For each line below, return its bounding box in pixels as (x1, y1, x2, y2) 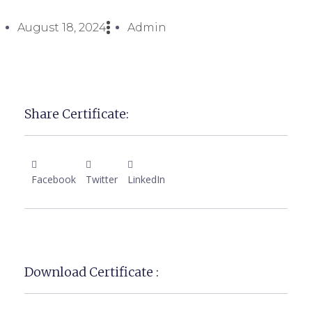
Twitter (86, 173, 118, 186)
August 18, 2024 (17, 21, 107, 34)
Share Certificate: (24, 106, 129, 122)
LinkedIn (127, 173, 165, 186)
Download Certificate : (24, 264, 159, 280)
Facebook (31, 173, 76, 186)
